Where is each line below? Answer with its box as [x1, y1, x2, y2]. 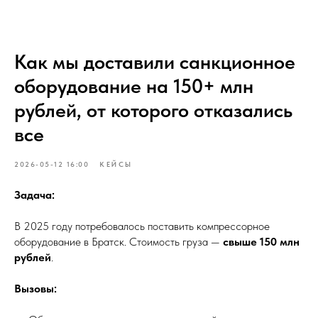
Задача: [14, 188, 55, 202]
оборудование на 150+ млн [14, 74, 253, 98]
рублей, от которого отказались [14, 98, 292, 122]
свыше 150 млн [223, 235, 300, 248]
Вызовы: [14, 282, 57, 295]
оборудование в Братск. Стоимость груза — [14, 235, 223, 248]
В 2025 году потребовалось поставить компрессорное [14, 219, 270, 233]
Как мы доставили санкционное [14, 50, 295, 74]
